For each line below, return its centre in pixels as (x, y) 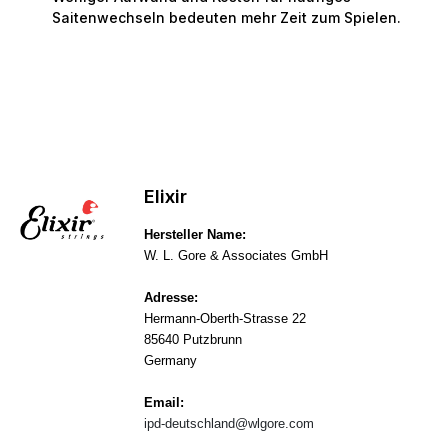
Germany (170, 360)
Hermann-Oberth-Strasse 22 (225, 318)
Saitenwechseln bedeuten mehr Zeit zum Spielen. (226, 17)
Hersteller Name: (195, 234)
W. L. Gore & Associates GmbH (236, 255)
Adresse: (171, 297)
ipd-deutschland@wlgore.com (229, 423)
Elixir (165, 196)
